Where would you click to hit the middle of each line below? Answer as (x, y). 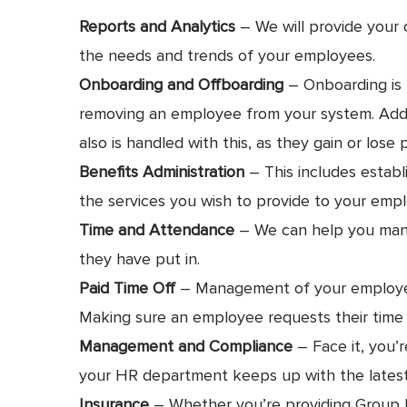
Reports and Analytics (157, 26)
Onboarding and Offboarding (181, 84)
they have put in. (139, 258)
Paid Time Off (127, 288)
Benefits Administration (162, 171)
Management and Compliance (186, 346)
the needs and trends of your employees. (227, 55)
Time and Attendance (157, 229)
